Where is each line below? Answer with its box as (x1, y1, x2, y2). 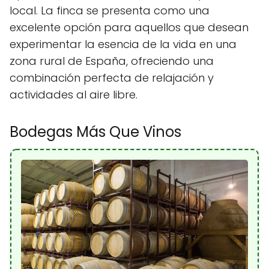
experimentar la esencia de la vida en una (10, 37, 237, 52)
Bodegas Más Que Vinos (10, 122, 181, 142)
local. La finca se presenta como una (10, 3, 210, 19)
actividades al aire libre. (10, 87, 138, 103)
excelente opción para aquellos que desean (10, 20, 249, 35)
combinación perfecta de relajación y (10, 70, 214, 86)
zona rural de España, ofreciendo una (10, 53, 214, 69)
